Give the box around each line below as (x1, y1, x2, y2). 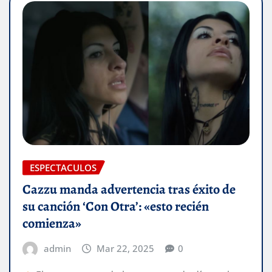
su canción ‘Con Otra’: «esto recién (22, 197, 209, 216)
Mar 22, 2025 (97, 242, 155, 255)
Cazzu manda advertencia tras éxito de (22, 180, 236, 199)
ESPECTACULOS (30, 161, 97, 174)
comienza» (22, 214, 81, 233)
